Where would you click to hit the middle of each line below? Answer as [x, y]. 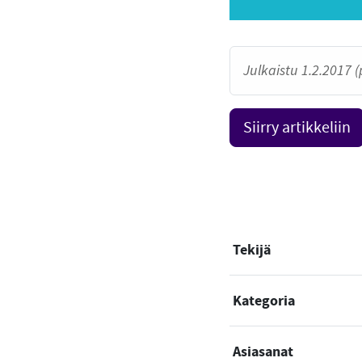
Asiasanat [263, 351]
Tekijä [252, 249]
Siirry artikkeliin [297, 127]
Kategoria [264, 300]
